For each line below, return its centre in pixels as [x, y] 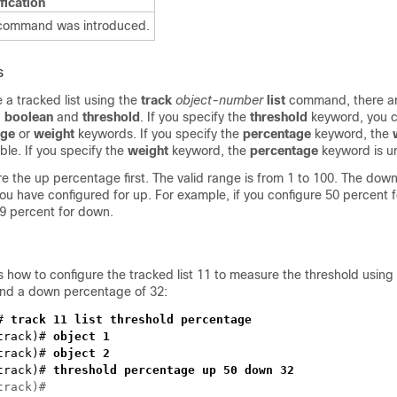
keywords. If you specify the [159, 134]
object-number [219, 100]
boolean [29, 117]
